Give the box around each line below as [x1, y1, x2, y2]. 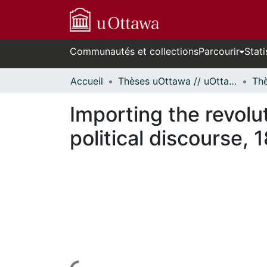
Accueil [70, 75, 103, 87]
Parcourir [198, 45, 240, 57]
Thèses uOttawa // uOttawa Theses [229, 75, 237, 87]
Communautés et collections [70, 45, 198, 57]
